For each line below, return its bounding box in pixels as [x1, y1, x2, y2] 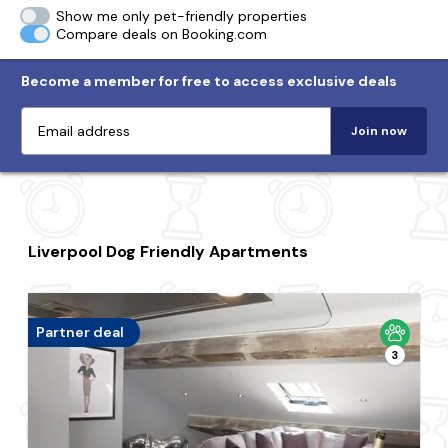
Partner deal [36, 323, 125, 342]
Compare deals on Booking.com [56, 25, 268, 43]
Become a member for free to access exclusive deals [21, 72, 397, 90]
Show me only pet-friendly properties [56, 7, 308, 25]
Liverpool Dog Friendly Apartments [28, 241, 309, 262]
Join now [351, 123, 407, 139]
